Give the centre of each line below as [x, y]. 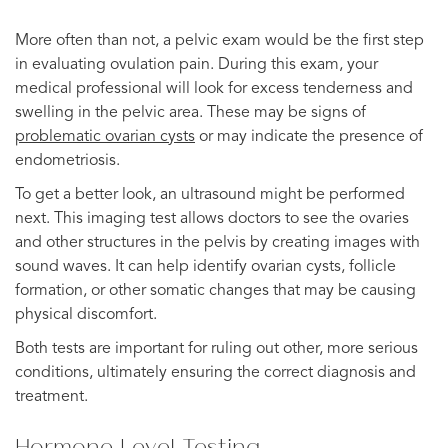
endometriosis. [67, 160]
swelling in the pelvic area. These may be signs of [190, 112]
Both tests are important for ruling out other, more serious [216, 348]
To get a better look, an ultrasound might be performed [210, 194]
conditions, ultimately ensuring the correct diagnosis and [215, 372]
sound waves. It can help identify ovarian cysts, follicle [205, 266]
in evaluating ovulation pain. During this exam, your [196, 64]
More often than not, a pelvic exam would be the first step [219, 40]
